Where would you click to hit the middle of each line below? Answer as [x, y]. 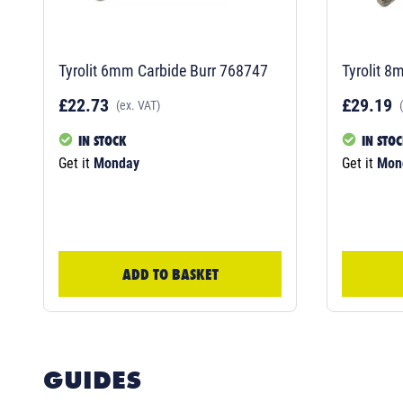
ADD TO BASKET [170, 273]
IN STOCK [103, 140]
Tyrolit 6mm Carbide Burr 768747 [163, 70]
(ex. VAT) [138, 105]
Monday [116, 163]
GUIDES [92, 380]
